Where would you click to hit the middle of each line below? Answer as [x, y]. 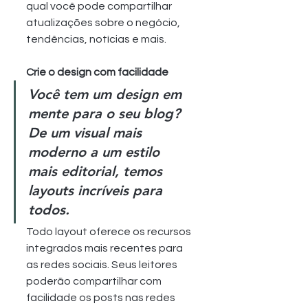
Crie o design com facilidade [97, 72]
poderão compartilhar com [95, 281]
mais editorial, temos [97, 171]
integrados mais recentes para [106, 248]
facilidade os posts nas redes [102, 297]
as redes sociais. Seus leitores [103, 264]
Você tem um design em [107, 94]
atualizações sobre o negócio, [104, 22]
